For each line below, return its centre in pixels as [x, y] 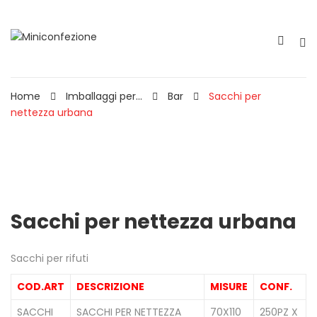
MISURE [229, 287]
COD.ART [41, 287]
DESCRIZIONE [110, 287]
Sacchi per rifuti [50, 258]
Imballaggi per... [104, 96]
